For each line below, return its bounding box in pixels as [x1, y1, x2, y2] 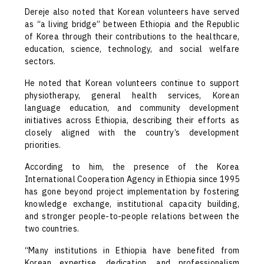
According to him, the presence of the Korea [25, 161, 239, 173]
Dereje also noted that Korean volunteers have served [25, 6, 239, 18]
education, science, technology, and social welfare [25, 43, 239, 55]
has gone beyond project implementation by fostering [25, 186, 239, 198]
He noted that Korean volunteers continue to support [25, 77, 239, 90]
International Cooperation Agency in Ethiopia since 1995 [25, 173, 239, 186]
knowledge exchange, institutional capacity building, [25, 198, 239, 210]
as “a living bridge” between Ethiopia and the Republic [25, 18, 239, 31]
